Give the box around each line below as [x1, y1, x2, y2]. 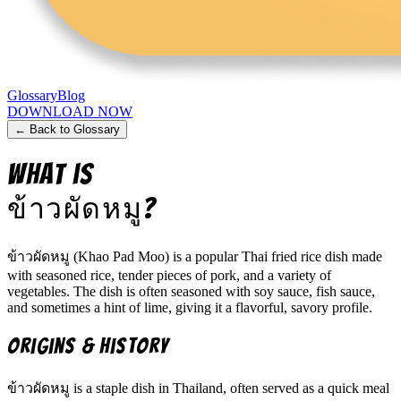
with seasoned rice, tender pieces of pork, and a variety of [7, 267, 331, 283]
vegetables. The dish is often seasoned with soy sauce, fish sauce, [7, 283, 375, 299]
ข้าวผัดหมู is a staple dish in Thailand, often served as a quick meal [7, 380, 389, 396]
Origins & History [7, 334, 169, 357]
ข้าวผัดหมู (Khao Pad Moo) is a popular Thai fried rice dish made [7, 248, 382, 264]
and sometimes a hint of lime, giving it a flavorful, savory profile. [7, 299, 372, 315]
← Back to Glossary [14, 123, 120, 136]
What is [7, 159, 93, 191]
